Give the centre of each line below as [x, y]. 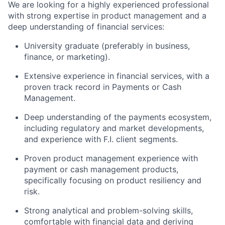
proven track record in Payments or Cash [103, 87]
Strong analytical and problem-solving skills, [108, 210]
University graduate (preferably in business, [107, 46]
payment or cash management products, [101, 169]
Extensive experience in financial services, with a [117, 76]
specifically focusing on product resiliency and [113, 180]
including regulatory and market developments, [114, 128]
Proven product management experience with [111, 158]
